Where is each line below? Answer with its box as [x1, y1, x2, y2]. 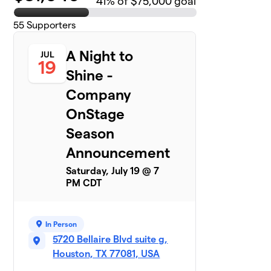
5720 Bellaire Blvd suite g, [53, 233, 168, 244]
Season [66, 125, 115, 142]
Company [66, 86, 132, 103]
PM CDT [66, 177, 102, 188]
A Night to [66, 47, 134, 64]
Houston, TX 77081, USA [53, 248, 160, 259]
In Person [45, 220, 77, 228]
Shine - [66, 67, 113, 83]
